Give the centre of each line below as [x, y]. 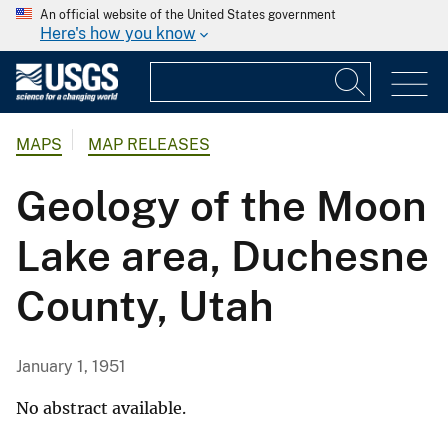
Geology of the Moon [221, 206]
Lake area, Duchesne [222, 256]
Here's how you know [118, 33]
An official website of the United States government [188, 15]
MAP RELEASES [149, 145]
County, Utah [145, 306]
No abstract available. [101, 408]
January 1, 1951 [71, 367]
